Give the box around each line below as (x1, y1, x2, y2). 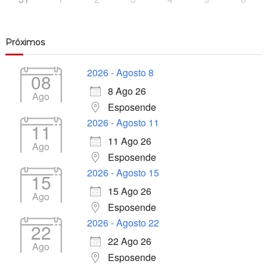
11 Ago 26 (107, 134, 151, 148)
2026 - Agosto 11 (86, 116, 159, 130)
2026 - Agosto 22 (86, 216, 159, 230)
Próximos (5, 37, 45, 48)
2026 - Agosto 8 (86, 66, 154, 80)
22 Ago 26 (107, 234, 151, 249)
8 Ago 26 (107, 84, 146, 98)
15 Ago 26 (107, 184, 151, 198)
